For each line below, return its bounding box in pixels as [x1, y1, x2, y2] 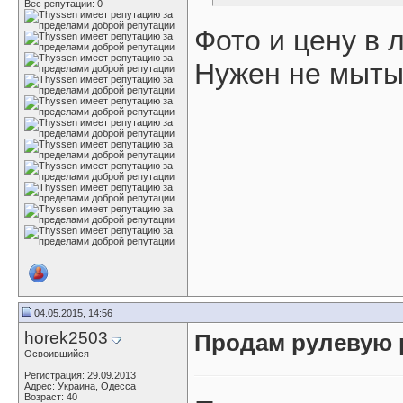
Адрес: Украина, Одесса [24, 381, 136, 391]
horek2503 [24, 328, 108, 347]
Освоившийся [24, 348, 89, 359]
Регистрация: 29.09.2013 [24, 370, 136, 381]
